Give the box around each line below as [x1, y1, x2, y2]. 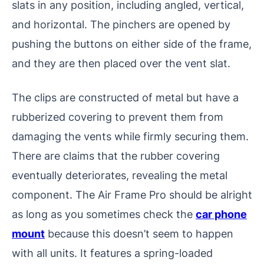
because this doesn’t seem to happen [45, 227, 233, 240]
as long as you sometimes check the [12, 207, 196, 221]
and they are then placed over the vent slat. [12, 57, 230, 70]
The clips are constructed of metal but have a [12, 91, 239, 104]
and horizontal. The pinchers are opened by [12, 18, 230, 31]
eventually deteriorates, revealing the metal [12, 169, 227, 182]
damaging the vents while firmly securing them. [12, 130, 249, 143]
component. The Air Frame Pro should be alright [12, 188, 252, 202]
